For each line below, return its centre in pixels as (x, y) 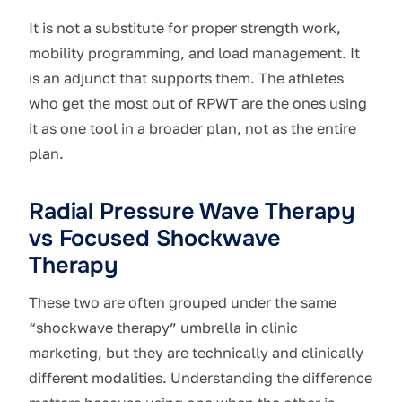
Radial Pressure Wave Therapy (192, 212)
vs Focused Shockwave (155, 239)
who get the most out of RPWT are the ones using (198, 104)
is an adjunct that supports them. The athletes (186, 79)
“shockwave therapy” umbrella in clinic (163, 328)
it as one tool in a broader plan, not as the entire (192, 129)
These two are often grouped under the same (183, 303)
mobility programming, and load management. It (194, 53)
